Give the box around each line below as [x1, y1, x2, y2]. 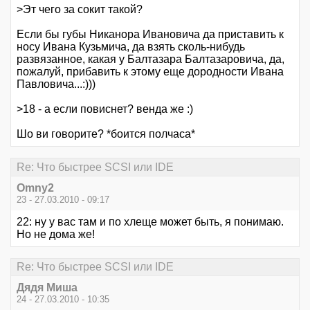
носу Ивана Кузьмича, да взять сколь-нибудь [17, 41, 245, 53]
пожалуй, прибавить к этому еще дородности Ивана [17, 66, 284, 78]
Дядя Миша [17, 282, 77, 294]
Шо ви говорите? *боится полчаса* [17, 128, 195, 140]
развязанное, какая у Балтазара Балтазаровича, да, [17, 53, 284, 66]
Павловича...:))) [17, 78, 95, 91]
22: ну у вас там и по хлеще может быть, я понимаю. [17, 215, 284, 228]
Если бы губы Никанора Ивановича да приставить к [17, 28, 284, 41]
